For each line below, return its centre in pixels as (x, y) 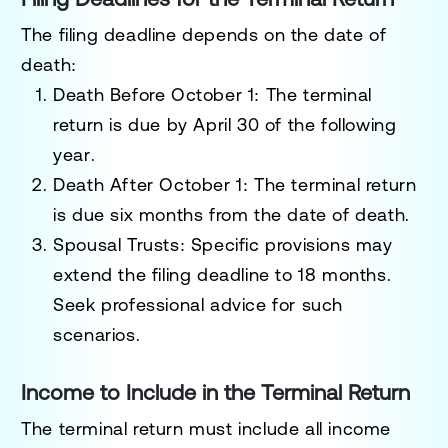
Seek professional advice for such (198, 304)
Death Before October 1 (154, 94)
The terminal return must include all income (206, 428)
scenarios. (97, 334)
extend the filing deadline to (176, 274)
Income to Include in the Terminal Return (216, 392)
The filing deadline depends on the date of (204, 34)
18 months (342, 274)
